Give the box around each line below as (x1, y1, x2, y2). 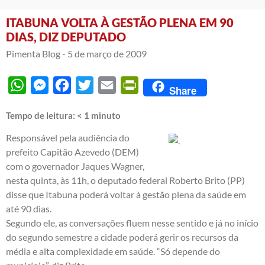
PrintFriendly (138, 79, 193, 91)
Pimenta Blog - (6, 47, 66, 59)
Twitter (93, 79, 123, 91)
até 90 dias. (6, 202, 51, 214)
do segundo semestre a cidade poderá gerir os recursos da (6, 231, 238, 243)
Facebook (71, 79, 111, 91)
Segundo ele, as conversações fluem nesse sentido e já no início (6, 216, 258, 228)
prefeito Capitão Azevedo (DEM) (6, 146, 139, 157)
